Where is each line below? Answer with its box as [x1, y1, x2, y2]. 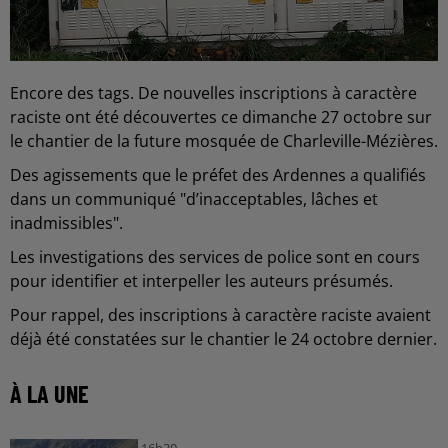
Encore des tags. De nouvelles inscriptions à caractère [10, 82, 417, 104]
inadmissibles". [10, 212, 123, 234]
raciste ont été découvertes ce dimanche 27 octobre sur [10, 106, 432, 128]
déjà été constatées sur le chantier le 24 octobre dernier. [10, 328, 437, 350]
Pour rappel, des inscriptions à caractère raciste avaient [10, 304, 431, 326]
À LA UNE [10, 379, 89, 408]
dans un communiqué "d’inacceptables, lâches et [10, 188, 378, 210]
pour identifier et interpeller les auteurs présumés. [10, 270, 393, 292]
